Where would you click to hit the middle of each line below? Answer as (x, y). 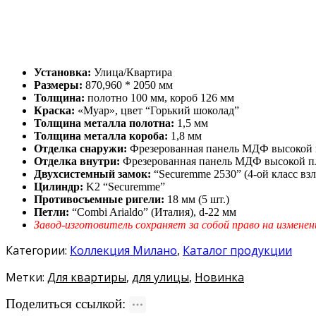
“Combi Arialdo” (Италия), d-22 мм (154, 212)
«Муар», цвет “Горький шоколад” (158, 111)
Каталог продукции (237, 251)
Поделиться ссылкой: (67, 304)
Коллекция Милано (123, 251)
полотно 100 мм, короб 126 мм (161, 98)
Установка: (62, 73)
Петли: (53, 212)
